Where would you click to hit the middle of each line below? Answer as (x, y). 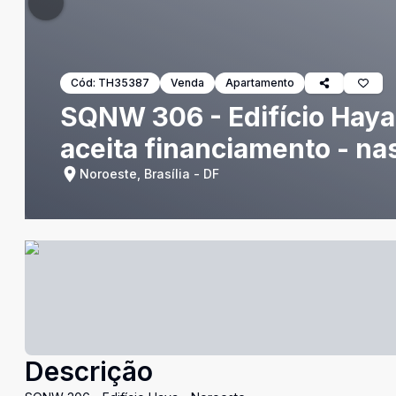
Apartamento (260, 83)
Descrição (89, 371)
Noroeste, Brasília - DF (149, 174)
